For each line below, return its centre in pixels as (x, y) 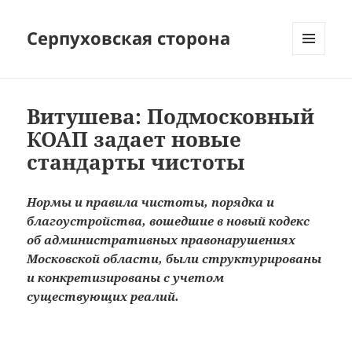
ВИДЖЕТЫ (317, 88)
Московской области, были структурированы (174, 259)
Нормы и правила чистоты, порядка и (151, 202)
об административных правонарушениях (161, 240)
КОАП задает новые (134, 139)
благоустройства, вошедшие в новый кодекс (169, 221)
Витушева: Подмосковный (171, 117)
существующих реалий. (103, 297)
